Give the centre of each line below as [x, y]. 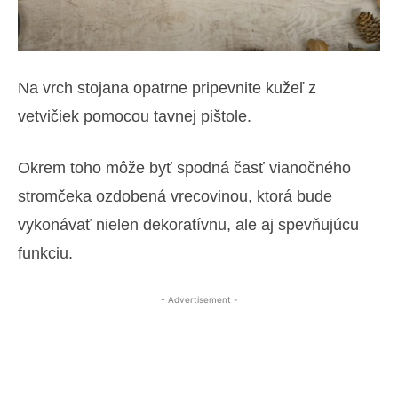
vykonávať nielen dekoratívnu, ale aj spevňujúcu [188, 225]
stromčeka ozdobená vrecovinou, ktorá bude [175, 196]
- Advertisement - [199, 299]
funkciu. [45, 253]
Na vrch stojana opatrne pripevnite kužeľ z [167, 88]
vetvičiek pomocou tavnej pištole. [135, 116]
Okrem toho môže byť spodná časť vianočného [184, 168]
